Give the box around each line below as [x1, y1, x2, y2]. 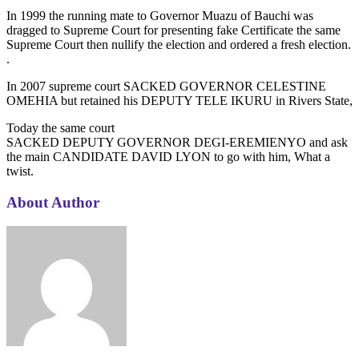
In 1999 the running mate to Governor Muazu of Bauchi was [6, 8, 313, 22]
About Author [6, 193, 99, 211]
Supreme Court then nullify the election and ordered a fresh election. [6, 37, 351, 51]
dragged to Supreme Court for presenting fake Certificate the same [6, 22, 341, 37]
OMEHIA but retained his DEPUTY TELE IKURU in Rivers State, [6, 93, 353, 107]
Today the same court [6, 120, 115, 135]
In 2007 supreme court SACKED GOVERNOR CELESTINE [6, 79, 326, 93]
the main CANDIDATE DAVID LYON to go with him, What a [6, 149, 330, 163]
